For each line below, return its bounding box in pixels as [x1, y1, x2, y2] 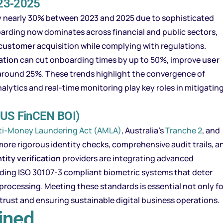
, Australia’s [121, 125, 165, 136]
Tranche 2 [165, 125, 202, 136]
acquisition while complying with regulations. [35, 40, 206, 51]
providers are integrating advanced [61, 153, 194, 164]
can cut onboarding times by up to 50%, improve [18, 54, 202, 65]
